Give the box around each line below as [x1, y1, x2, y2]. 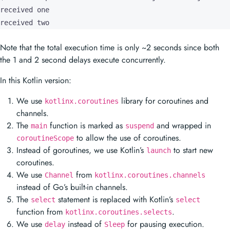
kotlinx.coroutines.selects [65, 204, 172, 212]
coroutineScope [16, 130, 74, 138]
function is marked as [47, 116, 125, 127]
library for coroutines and [119, 91, 208, 103]
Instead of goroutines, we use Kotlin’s [16, 140, 146, 152]
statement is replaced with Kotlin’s [55, 189, 176, 201]
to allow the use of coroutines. [74, 128, 181, 140]
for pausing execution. [125, 214, 204, 226]
